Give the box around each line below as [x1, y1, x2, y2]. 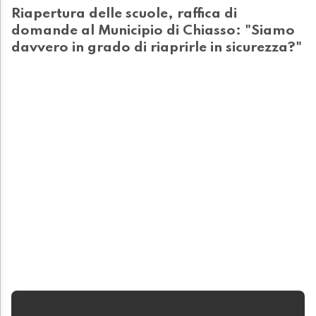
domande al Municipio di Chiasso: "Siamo [11, 24, 295, 39]
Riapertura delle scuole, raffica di [11, 7, 237, 22]
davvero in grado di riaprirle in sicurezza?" [11, 41, 302, 56]
